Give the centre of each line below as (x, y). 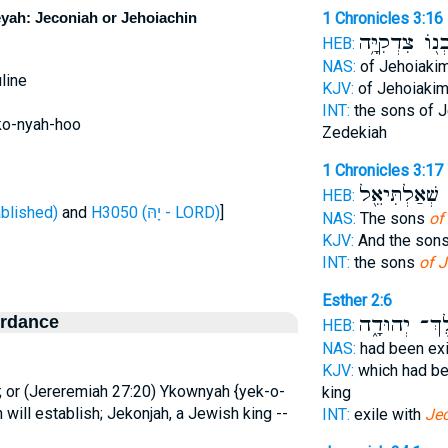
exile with (387, 414)
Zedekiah (354, 132)
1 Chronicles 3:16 (382, 18)
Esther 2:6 (356, 300)
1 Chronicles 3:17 (382, 170)
